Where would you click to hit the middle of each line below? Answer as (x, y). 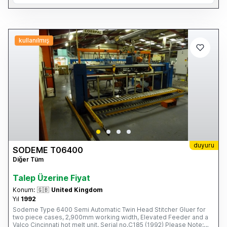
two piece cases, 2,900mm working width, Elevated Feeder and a (110, 217)
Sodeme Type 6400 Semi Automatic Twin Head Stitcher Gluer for (109, 210)
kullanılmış (34, 41)
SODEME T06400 (48, 150)
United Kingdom (77, 190)
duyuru (204, 145)
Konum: (24, 190)
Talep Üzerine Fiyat (51, 178)
